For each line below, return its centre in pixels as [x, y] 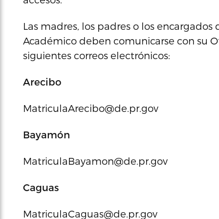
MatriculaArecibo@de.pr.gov [91, 108]
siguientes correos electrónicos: [97, 55]
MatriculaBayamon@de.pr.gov [95, 161]
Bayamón [46, 134]
